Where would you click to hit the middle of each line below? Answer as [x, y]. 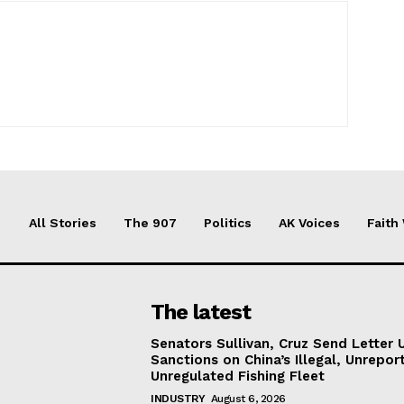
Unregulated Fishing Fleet [238, 376]
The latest [201, 312]
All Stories [63, 223]
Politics [228, 223]
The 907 [150, 223]
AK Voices [309, 223]
